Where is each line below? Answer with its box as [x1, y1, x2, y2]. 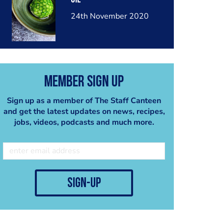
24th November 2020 [70, 11, 149, 22]
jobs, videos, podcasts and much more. [14, 116, 154, 128]
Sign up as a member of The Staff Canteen [7, 95, 161, 106]
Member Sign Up [44, 74, 124, 90]
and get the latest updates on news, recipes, [3, 106, 165, 117]
